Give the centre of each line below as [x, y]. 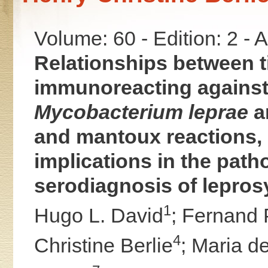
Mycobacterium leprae [141, 112]
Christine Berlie [103, 246]
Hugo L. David [98, 215]
